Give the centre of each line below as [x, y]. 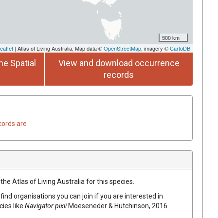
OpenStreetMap [122, 48]
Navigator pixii [46, 206]
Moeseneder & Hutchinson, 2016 [118, 206]
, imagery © [155, 48]
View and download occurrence [119, 63]
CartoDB [180, 48]
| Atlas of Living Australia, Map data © [58, 48]
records [119, 74]
